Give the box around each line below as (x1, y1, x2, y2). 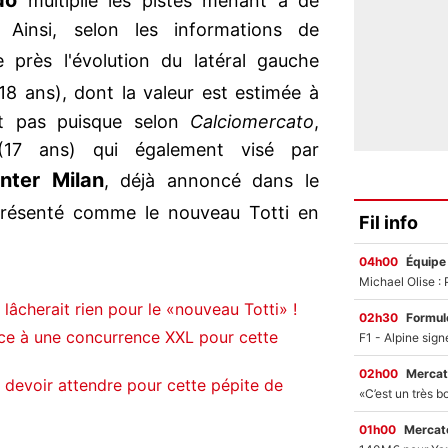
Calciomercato (190, 111, 314, 133)
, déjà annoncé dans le (103, 170, 319, 192)
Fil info (359, 211, 418, 233)
